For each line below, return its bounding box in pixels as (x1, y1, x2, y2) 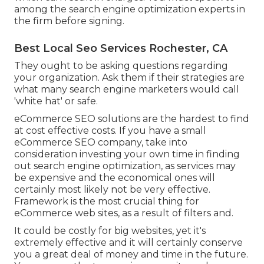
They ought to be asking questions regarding (14, 60, 228, 71)
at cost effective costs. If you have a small (14, 124, 206, 136)
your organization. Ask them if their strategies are (14, 71, 245, 83)
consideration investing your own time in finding (14, 148, 240, 160)
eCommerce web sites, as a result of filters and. (14, 207, 233, 219)
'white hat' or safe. (14, 95, 98, 107)
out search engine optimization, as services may (14, 160, 236, 171)
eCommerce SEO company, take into (14, 136, 187, 148)
